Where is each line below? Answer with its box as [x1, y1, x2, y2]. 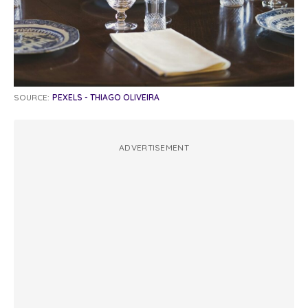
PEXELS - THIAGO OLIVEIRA [52, 92, 159, 102]
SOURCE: [14, 92, 49, 102]
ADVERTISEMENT [119, 142, 189, 153]
